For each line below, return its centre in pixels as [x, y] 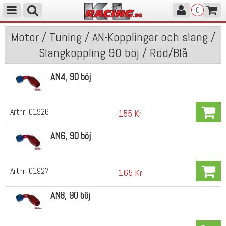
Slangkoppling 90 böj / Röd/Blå [113, 53]
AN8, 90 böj [70, 195]
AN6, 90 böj [70, 136]
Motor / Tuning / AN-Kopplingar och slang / [113, 37]
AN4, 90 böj [70, 77]
